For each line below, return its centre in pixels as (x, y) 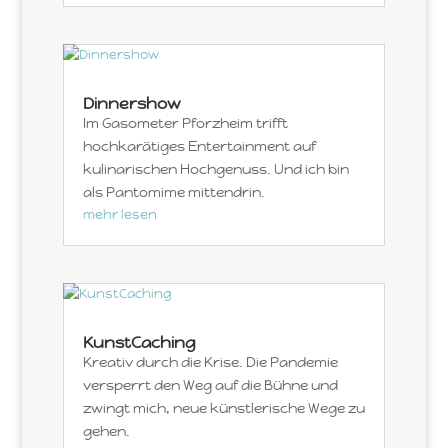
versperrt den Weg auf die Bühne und (210, 385)
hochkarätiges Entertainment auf (199, 145)
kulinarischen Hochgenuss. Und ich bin (215, 168)
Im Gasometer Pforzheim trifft (185, 122)
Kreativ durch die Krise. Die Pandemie (210, 362)
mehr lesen (119, 214)
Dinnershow (131, 103)
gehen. (106, 431)
